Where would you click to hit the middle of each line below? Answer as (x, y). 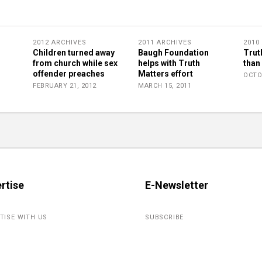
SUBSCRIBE (165, 217)
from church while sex (75, 63)
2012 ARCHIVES (60, 42)
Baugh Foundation (173, 53)
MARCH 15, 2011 (165, 86)
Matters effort (166, 74)
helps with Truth (169, 63)
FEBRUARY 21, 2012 (65, 86)
